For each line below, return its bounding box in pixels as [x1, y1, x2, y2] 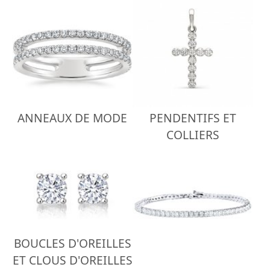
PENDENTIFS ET [149, 110, 236, 127]
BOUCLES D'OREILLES [13, 234, 131, 251]
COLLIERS [166, 127, 219, 143]
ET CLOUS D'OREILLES [12, 251, 133, 268]
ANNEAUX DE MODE [17, 110, 127, 127]
